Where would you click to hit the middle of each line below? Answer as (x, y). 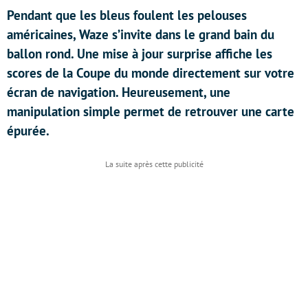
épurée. (28, 131)
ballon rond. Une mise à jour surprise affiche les (140, 54)
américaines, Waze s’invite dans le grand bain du (141, 34)
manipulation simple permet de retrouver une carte (151, 111)
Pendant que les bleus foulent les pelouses (127, 15)
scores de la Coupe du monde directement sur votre (151, 73)
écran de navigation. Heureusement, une (119, 92)
